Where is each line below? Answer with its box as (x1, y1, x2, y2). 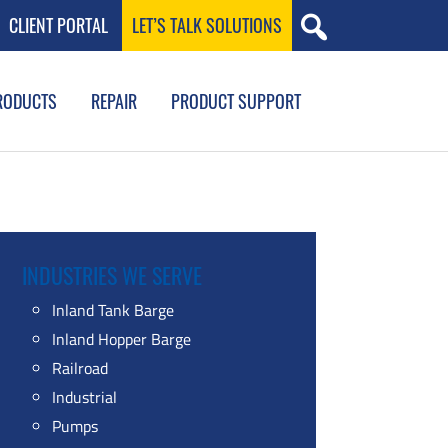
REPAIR (91, 88, 137, 114)
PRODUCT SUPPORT (171, 88, 301, 114)
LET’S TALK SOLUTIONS (131, 12, 282, 38)
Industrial (52, 385, 117, 409)
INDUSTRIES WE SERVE (22, 259, 202, 291)
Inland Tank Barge (52, 298, 174, 322)
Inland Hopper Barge (52, 327, 191, 351)
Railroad (52, 356, 108, 380)
